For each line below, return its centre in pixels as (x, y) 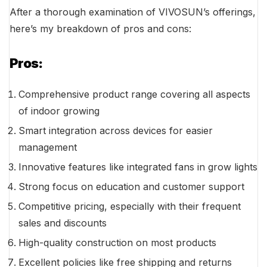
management (48, 148)
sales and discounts (63, 223)
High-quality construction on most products (117, 243)
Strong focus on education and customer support (131, 187)
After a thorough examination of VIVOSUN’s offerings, (133, 12)
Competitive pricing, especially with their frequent (130, 207)
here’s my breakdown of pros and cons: (100, 29)
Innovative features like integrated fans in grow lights (138, 167)
